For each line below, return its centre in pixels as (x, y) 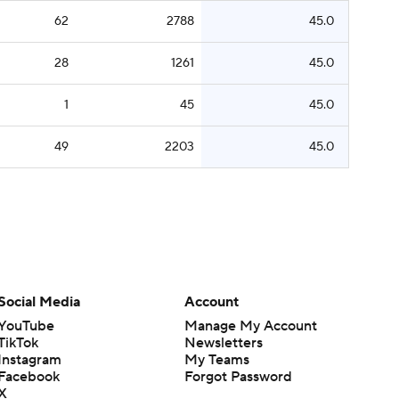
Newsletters (223, 342)
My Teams (216, 359)
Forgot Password (238, 376)
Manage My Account (250, 326)
